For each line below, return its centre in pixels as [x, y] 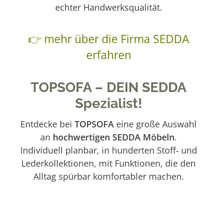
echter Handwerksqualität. [108, 8]
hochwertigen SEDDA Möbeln [114, 137]
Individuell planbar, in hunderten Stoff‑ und [108, 150]
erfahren [108, 55]
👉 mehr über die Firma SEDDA [108, 39]
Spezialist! [108, 103]
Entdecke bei [47, 124]
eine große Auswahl [155, 124]
